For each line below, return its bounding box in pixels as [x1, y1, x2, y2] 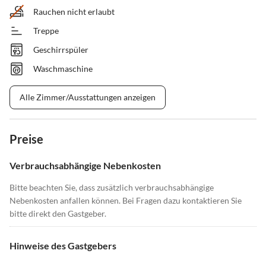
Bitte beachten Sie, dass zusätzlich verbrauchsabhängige [9, 182, 214, 193]
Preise [9, 132, 43, 147]
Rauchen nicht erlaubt [33, 7, 115, 17]
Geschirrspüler [33, 45, 88, 55]
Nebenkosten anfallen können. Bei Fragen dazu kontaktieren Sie [9, 195, 242, 206]
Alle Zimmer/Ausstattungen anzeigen [20, 92, 156, 103]
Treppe [33, 26, 59, 36]
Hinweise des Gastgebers [9, 240, 116, 252]
